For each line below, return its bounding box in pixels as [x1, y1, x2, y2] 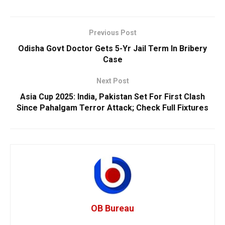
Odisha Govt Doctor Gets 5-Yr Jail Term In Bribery [18, 43, 207, 53]
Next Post [96, 76, 129, 85]
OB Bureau [91, 202, 134, 213]
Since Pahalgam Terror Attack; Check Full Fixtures [17, 102, 208, 113]
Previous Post [88, 28, 137, 37]
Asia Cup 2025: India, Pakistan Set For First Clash [20, 91, 205, 101]
